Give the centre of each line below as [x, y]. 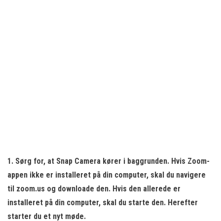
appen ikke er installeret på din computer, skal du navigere [107, 175]
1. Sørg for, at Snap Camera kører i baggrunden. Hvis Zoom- [109, 161]
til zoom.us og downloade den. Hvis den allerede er [94, 189]
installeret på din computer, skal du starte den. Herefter [103, 203]
